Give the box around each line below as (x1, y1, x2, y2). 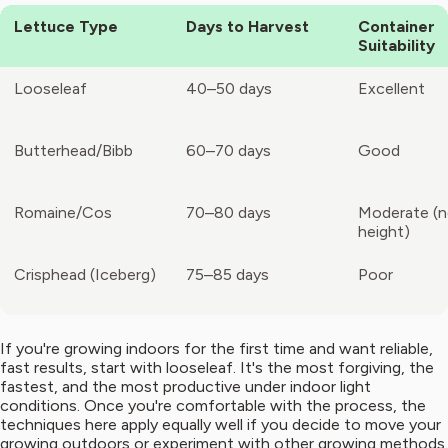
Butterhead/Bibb (14, 141, 133, 161)
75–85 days (186, 265, 269, 285)
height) (358, 222, 410, 242)
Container (358, 17, 435, 37)
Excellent (358, 79, 425, 99)
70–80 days (186, 203, 271, 223)
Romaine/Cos (14, 203, 112, 223)
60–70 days (186, 141, 271, 161)
